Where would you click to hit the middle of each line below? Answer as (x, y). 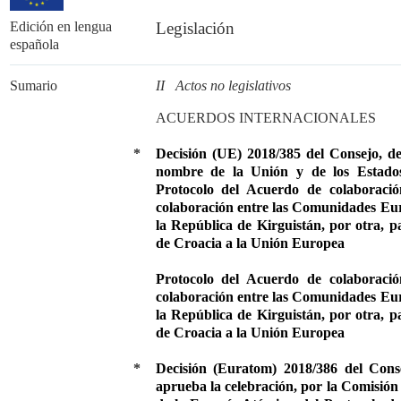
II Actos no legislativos (223, 85)
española (34, 44)
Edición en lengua (60, 26)
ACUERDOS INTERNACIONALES (265, 117)
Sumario (33, 85)
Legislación (195, 28)
